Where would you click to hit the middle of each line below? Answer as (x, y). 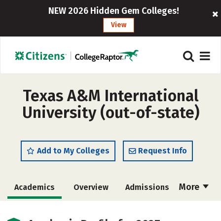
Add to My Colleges (73, 151)
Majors (90, 210)
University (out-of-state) (110, 112)
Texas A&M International (110, 96)
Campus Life (146, 210)
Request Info (163, 151)
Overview (91, 187)
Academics (35, 187)
